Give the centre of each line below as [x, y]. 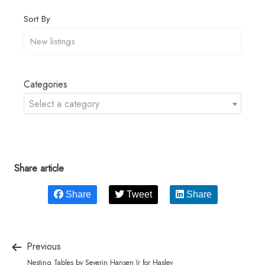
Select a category [64, 104]
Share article [39, 168]
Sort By [37, 19]
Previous [42, 246]
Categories [46, 84]
